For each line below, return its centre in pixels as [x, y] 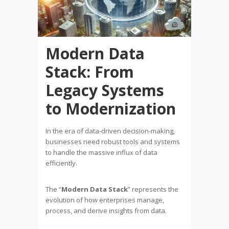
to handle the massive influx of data [101, 152]
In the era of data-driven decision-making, [110, 131]
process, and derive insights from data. [106, 210]
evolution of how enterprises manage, [105, 200]
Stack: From [90, 72]
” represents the [153, 189]
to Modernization [111, 108]
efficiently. [61, 163]
